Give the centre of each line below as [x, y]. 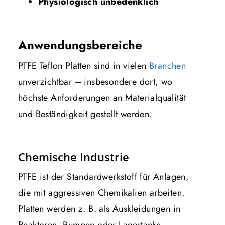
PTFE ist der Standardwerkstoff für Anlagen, [104, 177]
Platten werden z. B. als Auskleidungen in [99, 209]
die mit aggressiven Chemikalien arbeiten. [101, 193]
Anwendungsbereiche [80, 45]
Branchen [168, 66]
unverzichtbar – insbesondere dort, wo [95, 82]
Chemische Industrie [74, 156]
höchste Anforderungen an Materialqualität [102, 98]
